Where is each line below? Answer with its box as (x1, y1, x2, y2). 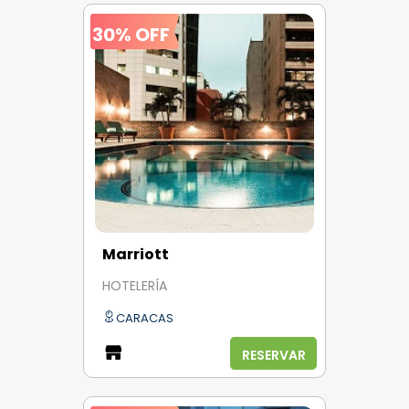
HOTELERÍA (102, 277, 167, 296)
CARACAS (116, 309, 173, 327)
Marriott (102, 243, 169, 265)
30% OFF (92, 21, 170, 47)
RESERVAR (241, 345, 306, 364)
